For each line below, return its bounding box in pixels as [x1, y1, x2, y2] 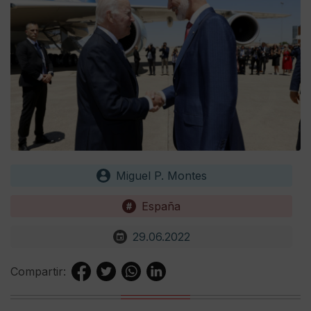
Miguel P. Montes [115, 169, 207, 183]
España [142, 199, 180, 214]
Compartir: [10, 264, 66, 279]
